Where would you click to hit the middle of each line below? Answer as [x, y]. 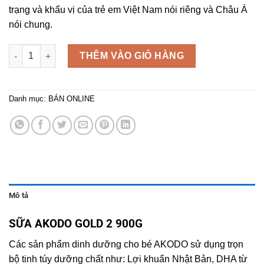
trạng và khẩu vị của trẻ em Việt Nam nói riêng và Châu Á [128, 10]
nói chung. [31, 25]
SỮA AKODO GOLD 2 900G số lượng [81, 50]
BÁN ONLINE [72, 99]
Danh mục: [29, 99]
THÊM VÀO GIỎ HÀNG [132, 56]
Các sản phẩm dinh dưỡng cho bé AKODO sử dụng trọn [126, 244]
